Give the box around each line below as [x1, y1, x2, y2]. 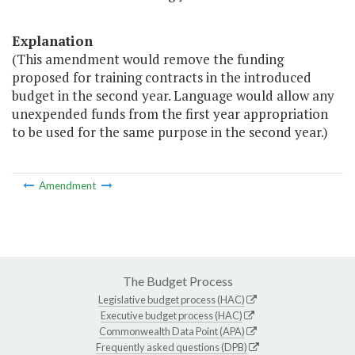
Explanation [12, 32, 93, 51]
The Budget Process [122, 273, 233, 288]
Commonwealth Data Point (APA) [98, 324, 245, 338]
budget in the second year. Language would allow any [12, 86, 334, 105]
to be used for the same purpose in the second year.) [12, 123, 328, 142]
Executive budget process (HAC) [101, 308, 242, 322]
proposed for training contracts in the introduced [12, 68, 311, 87]
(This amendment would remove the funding [12, 50, 284, 69]
